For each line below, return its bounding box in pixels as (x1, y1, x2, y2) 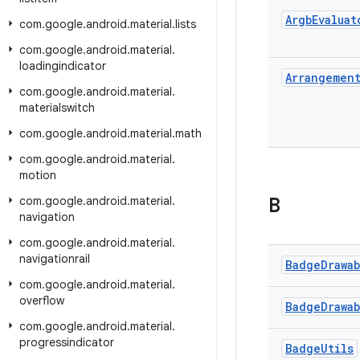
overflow (19, 293, 64, 308)
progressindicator (19, 335, 114, 350)
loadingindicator (19, 59, 106, 73)
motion (19, 168, 56, 182)
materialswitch (19, 100, 95, 115)
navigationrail (19, 252, 90, 266)
